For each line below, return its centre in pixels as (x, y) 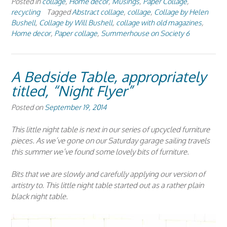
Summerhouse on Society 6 (145, 33)
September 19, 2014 (75, 107)
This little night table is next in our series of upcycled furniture (110, 129)
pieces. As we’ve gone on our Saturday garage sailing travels (110, 140)
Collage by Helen (181, 12)
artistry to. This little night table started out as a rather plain (107, 185)
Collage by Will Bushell (76, 23)
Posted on (28, 107)
